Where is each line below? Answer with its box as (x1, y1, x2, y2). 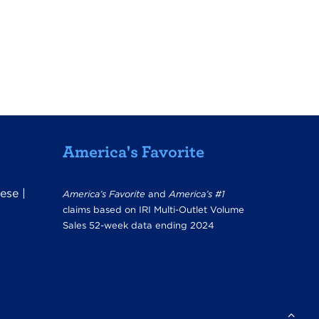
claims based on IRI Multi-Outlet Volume (63, 204, 244, 215)
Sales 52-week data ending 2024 (63, 220, 214, 231)
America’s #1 (169, 189, 225, 199)
